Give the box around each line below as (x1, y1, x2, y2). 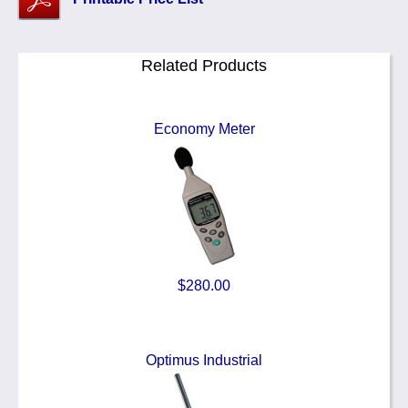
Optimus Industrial (146, 352, 262, 369)
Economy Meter (153, 121, 255, 138)
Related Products (141, 56, 267, 76)
